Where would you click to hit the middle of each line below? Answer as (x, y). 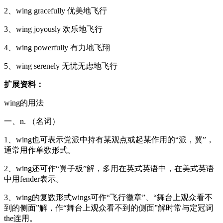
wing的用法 (24, 103)
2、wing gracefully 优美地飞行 (56, 10)
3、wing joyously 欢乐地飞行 (53, 29)
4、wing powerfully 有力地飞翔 (57, 47)
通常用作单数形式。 (40, 150)
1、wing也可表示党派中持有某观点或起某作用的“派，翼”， (109, 139)
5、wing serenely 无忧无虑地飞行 (61, 66)
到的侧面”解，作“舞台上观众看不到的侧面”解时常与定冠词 (109, 208)
